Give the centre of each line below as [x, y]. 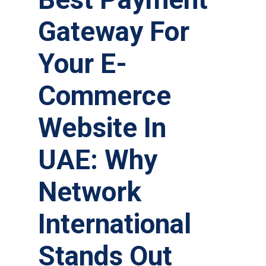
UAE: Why [98, 160]
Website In [102, 128]
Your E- [83, 64]
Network [90, 192]
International [115, 224]
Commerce [104, 96]
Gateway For [114, 32]
